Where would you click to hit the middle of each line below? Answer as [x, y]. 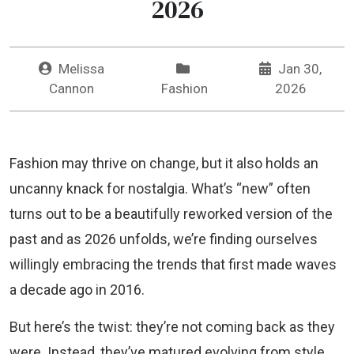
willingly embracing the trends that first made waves [173, 265]
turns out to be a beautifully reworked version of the [171, 214]
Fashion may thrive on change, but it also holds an [164, 164]
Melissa [81, 69]
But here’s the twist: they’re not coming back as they [172, 327]
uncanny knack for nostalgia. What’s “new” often [160, 189]
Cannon [71, 89]
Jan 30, [299, 69]
